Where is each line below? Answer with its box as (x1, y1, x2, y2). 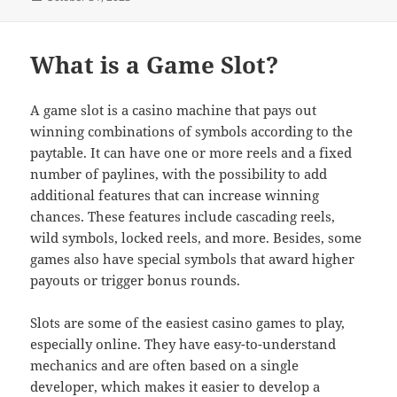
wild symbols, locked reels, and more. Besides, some (30, 228, 362, 246)
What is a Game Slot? (30, 48, 279, 81)
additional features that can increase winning (30, 185, 320, 204)
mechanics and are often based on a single (30, 355, 300, 374)
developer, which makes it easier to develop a (30, 377, 321, 395)
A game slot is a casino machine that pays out (30, 100, 317, 119)
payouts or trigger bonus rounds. (30, 270, 241, 289)
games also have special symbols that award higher (30, 249, 355, 268)
